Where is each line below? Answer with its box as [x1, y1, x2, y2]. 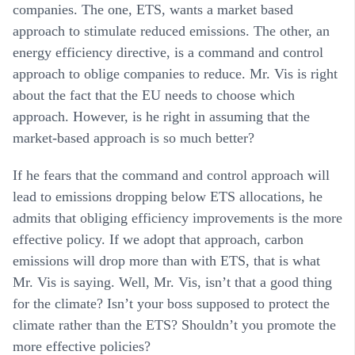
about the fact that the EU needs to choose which [13, 87, 295, 104]
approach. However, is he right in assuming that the [13, 109, 310, 125]
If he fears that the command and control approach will [13, 167, 330, 184]
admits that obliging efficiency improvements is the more [13, 210, 342, 227]
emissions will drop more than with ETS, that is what [13, 253, 320, 269]
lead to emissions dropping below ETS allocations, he [13, 189, 323, 205]
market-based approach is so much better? [13, 130, 254, 147]
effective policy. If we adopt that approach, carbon [13, 231, 303, 248]
